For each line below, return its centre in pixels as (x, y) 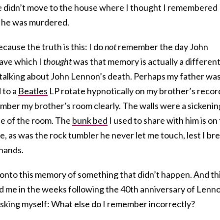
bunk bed (90, 120)
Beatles (33, 91)
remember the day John (162, 46)
